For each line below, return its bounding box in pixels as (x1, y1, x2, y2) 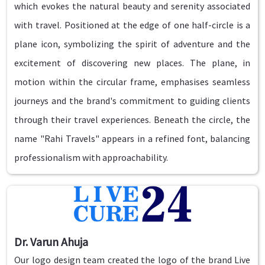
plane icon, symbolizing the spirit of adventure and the (14, 38, 251, 50)
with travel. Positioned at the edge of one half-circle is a (14, 19, 251, 31)
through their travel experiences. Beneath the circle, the (14, 114, 251, 125)
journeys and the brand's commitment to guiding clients (14, 95, 251, 106)
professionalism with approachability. (14, 151, 169, 163)
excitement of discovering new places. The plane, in (14, 57, 251, 69)
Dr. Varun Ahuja (14, 234, 89, 249)
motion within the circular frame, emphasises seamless (14, 76, 251, 88)
